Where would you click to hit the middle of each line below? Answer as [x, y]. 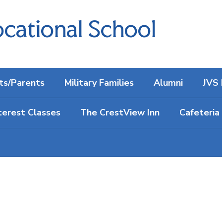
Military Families [99, 83]
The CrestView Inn [120, 112]
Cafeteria [199, 112]
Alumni [168, 83]
